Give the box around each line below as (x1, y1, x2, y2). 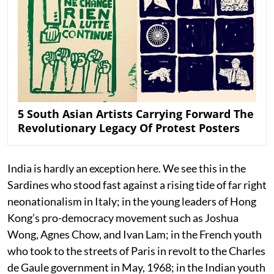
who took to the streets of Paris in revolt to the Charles (7, 243, 265, 257)
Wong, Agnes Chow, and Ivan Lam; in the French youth (7, 227, 262, 241)
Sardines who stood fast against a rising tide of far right (7, 177, 267, 191)
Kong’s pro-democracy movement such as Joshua (7, 210, 239, 224)
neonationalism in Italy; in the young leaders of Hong (7, 194, 256, 208)
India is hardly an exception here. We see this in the (7, 161, 246, 175)
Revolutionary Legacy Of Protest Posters (18, 120, 240, 135)
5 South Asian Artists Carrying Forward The (18, 106, 254, 121)
